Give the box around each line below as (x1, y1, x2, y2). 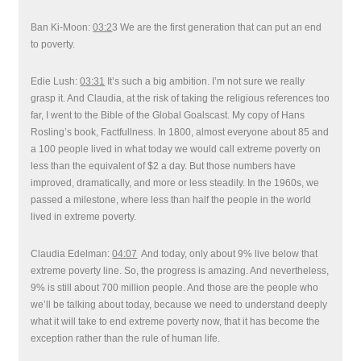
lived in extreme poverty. (31, 211, 137, 222)
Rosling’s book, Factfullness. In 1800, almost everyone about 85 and (31, 127, 330, 138)
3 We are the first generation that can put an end (112, 22, 322, 33)
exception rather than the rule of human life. (31, 333, 221, 344)
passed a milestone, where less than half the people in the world (31, 194, 312, 205)
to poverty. (31, 39, 76, 50)
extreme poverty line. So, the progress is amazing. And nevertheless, (31, 265, 330, 276)
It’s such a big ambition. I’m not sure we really (105, 76, 305, 87)
